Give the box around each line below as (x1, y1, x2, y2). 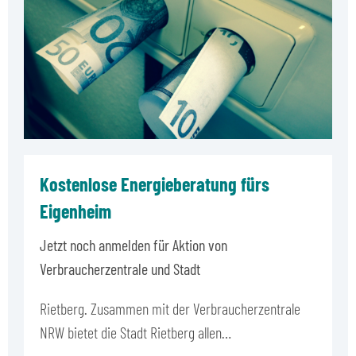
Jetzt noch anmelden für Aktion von (40, 234, 227, 254)
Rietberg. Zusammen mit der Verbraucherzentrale (40, 298, 300, 318)
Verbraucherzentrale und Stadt (40, 258, 203, 278)
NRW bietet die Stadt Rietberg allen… (40, 322, 231, 342)
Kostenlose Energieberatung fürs (40, 172, 269, 195)
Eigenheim (40, 199, 111, 222)
